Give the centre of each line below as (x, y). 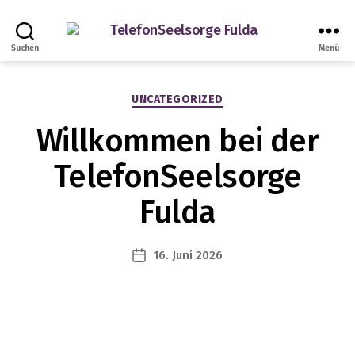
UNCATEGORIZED (177, 99)
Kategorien (213, 97)
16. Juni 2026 (188, 255)
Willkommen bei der (177, 141)
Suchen (25, 48)
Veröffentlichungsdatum (206, 256)
